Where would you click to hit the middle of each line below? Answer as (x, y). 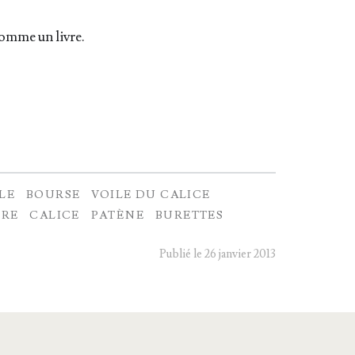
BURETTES (189, 216)
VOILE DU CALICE (151, 195)
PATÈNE (118, 216)
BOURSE (53, 195)
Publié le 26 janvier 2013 (218, 254)
